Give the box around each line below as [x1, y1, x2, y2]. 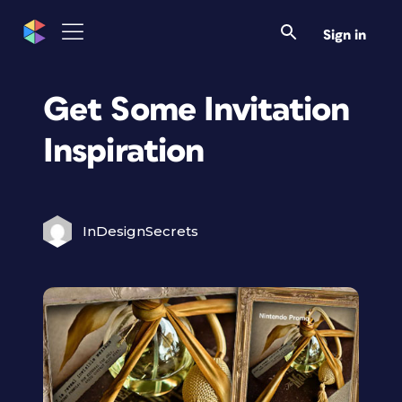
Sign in [323, 27, 366, 42]
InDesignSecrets [83, 223, 198, 240]
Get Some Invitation [43, 92, 350, 127]
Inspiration [43, 134, 205, 169]
